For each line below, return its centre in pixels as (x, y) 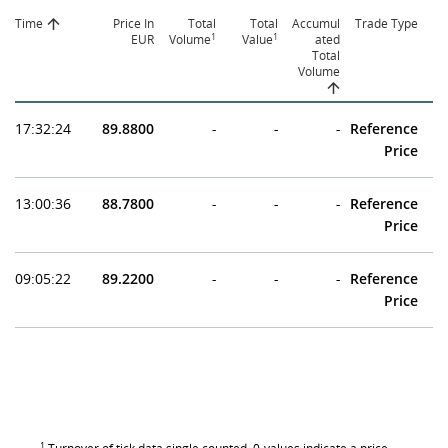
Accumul (316, 24)
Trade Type (386, 24)
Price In (133, 24)
